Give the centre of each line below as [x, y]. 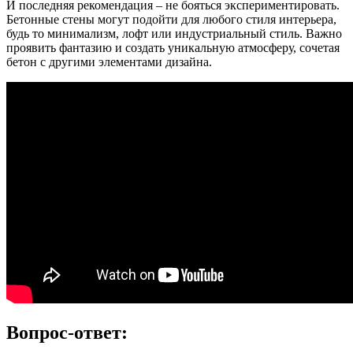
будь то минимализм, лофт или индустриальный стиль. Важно [174, 34]
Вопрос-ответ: [67, 333]
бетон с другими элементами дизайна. [109, 62]
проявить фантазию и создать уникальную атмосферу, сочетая [173, 48]
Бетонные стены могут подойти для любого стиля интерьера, [171, 20]
